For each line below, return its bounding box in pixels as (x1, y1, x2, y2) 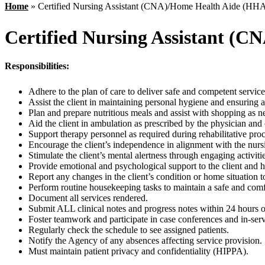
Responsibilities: (5, 61, 69, 72)
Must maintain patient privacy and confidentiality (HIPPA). (28, 246, 248, 257)
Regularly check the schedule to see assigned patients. (28, 225, 229, 235)
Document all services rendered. (28, 193, 148, 203)
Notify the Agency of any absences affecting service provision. (28, 235, 262, 246)
